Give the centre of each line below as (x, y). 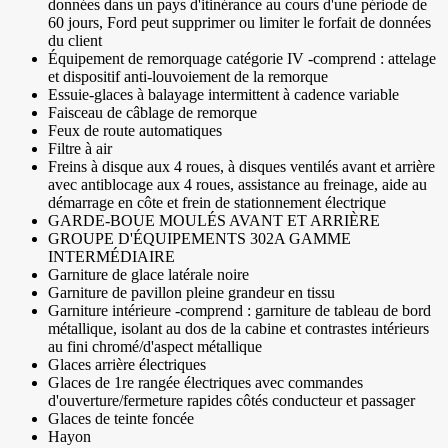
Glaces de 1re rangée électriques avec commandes (205, 383)
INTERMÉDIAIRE (111, 257)
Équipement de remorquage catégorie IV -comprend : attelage (242, 59)
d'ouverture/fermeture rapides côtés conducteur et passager (231, 401)
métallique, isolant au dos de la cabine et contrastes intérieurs (238, 329)
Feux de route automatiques (135, 131)
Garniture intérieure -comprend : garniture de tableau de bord (239, 311)
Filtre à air (80, 149)
